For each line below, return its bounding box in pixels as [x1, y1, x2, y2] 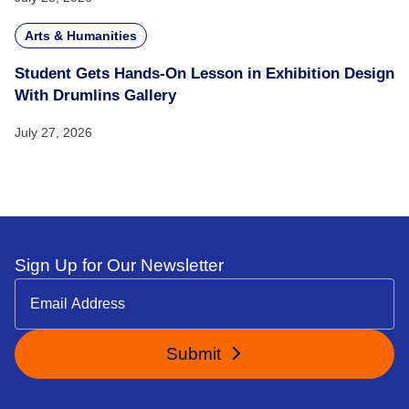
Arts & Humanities [25, 28, 137, 43]
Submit [165, 344, 225, 363]
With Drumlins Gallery [15, 87, 176, 104]
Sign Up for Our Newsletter [15, 256, 224, 275]
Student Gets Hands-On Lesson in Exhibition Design [15, 65, 394, 82]
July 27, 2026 [15, 125, 92, 140]
